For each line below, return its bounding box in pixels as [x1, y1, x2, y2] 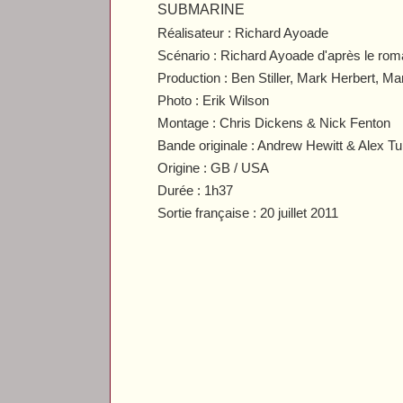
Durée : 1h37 [157, 182, 234, 198]
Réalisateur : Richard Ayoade [157, 24, 329, 40]
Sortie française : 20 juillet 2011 [157, 204, 339, 220]
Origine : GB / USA [157, 159, 270, 175]
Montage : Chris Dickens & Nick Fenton [157, 114, 391, 130]
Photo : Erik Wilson [157, 92, 270, 108]
